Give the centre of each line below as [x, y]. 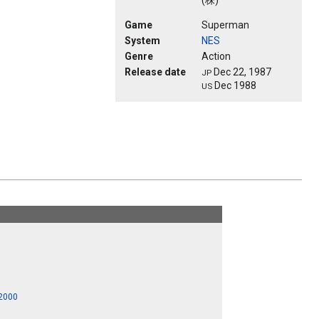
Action [216, 57]
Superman [225, 25]
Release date [155, 72]
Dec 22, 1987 [241, 72]
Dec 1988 [234, 86]
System [142, 41]
